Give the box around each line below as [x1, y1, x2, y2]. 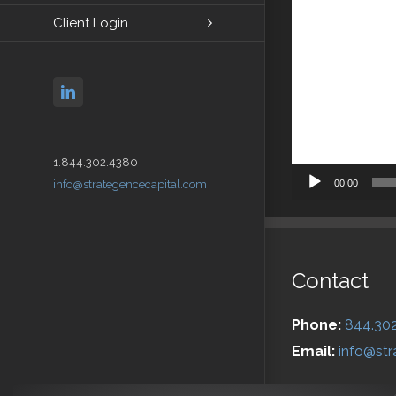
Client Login [53, 14, 128, 31]
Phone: [292, 316, 341, 333]
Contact [292, 267, 369, 293]
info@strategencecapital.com [53, 178, 207, 191]
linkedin [74, 84, 119, 98]
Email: [292, 342, 335, 360]
